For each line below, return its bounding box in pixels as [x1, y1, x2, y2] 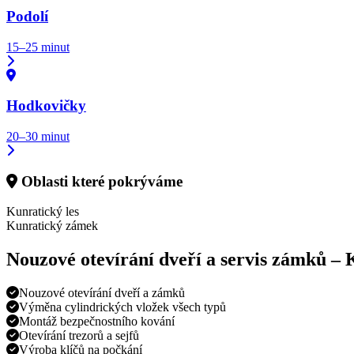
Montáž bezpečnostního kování [19, 314, 175, 329]
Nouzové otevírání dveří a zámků [19, 286, 185, 300]
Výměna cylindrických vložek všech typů [19, 300, 226, 314]
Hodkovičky [6, 97, 86, 115]
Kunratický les [6, 205, 79, 219]
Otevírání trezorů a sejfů [19, 329, 139, 343]
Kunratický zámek [6, 219, 98, 233]
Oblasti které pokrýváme [17, 172, 183, 190]
